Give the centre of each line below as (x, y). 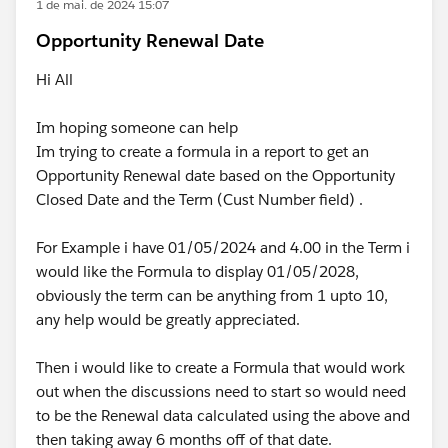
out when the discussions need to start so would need (221, 391)
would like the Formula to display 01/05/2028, (197, 271)
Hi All (54, 79)
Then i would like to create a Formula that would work (220, 367)
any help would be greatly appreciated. (168, 319)
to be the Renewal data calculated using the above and (223, 415)
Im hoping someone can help (137, 127)
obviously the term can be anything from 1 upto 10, (212, 295)
